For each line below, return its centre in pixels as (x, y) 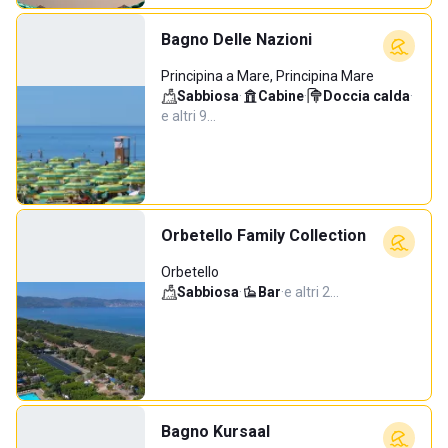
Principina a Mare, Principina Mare (267, 76)
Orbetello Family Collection (263, 235)
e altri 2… (311, 292)
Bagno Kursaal (215, 431)
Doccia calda (366, 96)
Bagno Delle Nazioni (236, 39)
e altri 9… (188, 116)
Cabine (281, 96)
